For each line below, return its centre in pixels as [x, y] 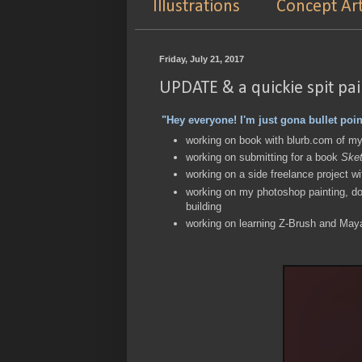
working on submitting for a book [263, 157]
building [204, 206]
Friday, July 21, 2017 [202, 59]
